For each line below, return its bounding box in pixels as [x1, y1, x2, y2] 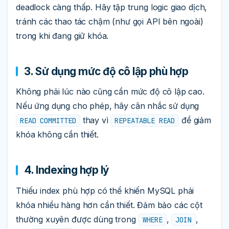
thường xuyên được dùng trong [16, 214, 139, 224]
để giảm [179, 115, 211, 126]
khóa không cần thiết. [16, 129, 99, 140]
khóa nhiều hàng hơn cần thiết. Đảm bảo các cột [16, 199, 202, 210]
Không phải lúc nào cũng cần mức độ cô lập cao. [16, 86, 204, 97]
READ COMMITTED [20, 116, 76, 126]
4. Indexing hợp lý [24, 164, 109, 177]
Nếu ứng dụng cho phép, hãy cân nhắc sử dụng [16, 101, 199, 111]
